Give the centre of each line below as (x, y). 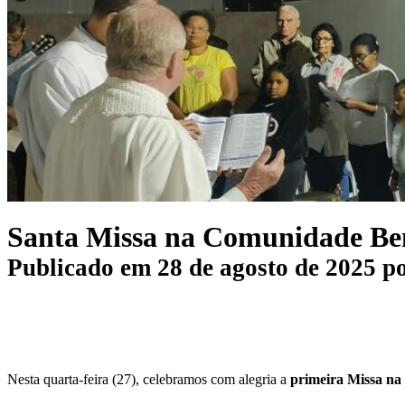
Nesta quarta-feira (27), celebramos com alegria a (149, 379)
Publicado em (82, 268)
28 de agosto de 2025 (267, 268)
